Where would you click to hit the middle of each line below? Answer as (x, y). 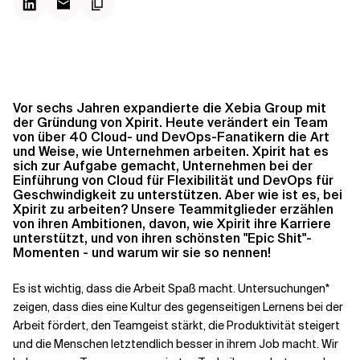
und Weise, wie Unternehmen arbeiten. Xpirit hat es (171, 151)
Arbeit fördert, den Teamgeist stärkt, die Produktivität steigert (176, 325)
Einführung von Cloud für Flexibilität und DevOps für (173, 180)
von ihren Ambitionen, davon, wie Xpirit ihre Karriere (172, 224)
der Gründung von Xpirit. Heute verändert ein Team (170, 123)
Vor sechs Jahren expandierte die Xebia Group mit (170, 108)
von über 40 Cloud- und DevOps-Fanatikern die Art (171, 137)
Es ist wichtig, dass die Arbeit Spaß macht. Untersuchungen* (171, 288)
